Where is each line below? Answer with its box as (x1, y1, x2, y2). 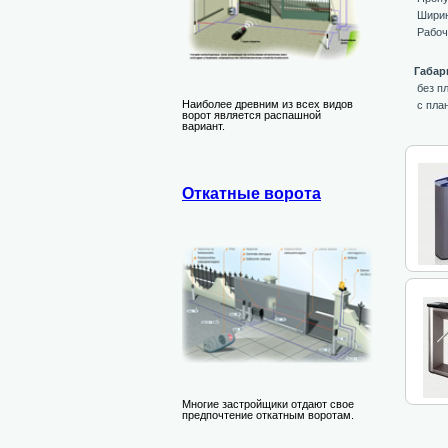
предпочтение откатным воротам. (182, 408, 354, 421)
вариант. (182, 119, 225, 132)
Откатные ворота (182, 185, 321, 203)
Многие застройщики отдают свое (182, 397, 354, 410)
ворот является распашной (182, 108, 321, 121)
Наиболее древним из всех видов (182, 97, 353, 110)
